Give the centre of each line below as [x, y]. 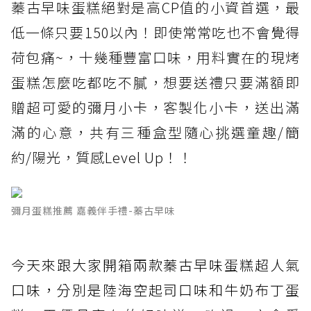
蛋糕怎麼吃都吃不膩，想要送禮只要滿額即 [155, 83]
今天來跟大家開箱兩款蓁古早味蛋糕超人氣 [155, 265]
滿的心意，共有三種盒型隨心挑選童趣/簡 [155, 133]
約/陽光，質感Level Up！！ [102, 158]
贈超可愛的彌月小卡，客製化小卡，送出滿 [155, 108]
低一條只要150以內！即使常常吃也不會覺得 [155, 33]
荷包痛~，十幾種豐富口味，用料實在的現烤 [155, 58]
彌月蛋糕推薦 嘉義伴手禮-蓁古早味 [93, 211]
